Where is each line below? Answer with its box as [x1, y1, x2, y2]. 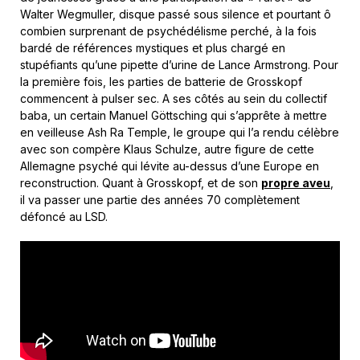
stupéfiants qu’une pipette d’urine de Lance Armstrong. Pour [20, 58, 338, 72]
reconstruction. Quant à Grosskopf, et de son [20, 176, 261, 190]
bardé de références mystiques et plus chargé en [20, 41, 285, 55]
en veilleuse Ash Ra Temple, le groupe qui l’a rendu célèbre [20, 125, 339, 140]
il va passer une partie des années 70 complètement [20, 193, 300, 207]
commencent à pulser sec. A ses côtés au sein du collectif [20, 92, 327, 106]
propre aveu [261, 176, 330, 190]
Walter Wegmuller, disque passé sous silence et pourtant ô [20, 7, 331, 22]
